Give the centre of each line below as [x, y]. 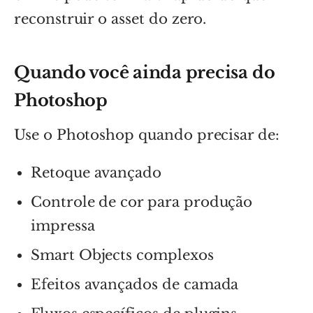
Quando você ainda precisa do [145, 72]
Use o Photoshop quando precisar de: [147, 134]
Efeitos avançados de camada [135, 284]
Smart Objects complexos [122, 255]
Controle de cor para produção [142, 202]
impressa [63, 225]
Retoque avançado [96, 172]
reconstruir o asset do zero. [110, 19]
